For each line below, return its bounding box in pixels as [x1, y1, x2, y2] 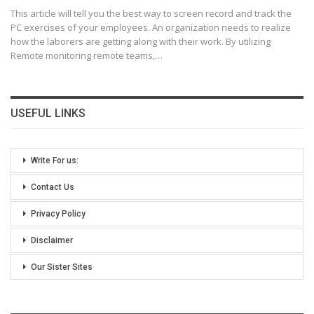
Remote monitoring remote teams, [11, 49, 155, 62]
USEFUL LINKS [11, 107, 86, 121]
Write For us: [31, 156, 78, 166]
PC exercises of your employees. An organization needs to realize [11, 21, 291, 34]
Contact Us [31, 182, 74, 193]
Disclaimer [31, 235, 73, 246]
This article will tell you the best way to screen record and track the [11, 7, 292, 20]
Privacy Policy [31, 209, 86, 219]
